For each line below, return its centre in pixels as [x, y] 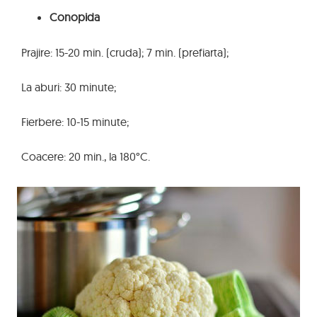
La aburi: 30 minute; [69, 87]
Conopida [75, 17]
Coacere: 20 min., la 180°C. [86, 156]
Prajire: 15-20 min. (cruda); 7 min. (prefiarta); [125, 52]
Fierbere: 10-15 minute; [75, 122]
